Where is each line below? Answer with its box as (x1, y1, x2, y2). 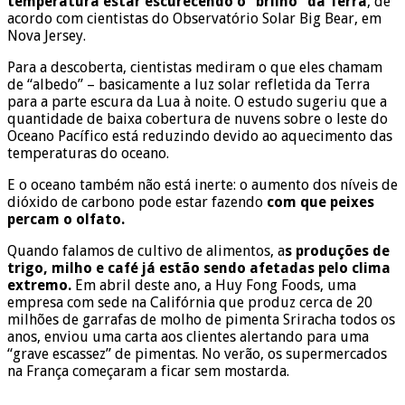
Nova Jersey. (7, 26, 86, 44)
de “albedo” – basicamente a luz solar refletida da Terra (7, 75, 370, 93)
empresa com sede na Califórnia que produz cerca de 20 (7, 293, 372, 311)
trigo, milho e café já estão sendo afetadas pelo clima (7, 259, 391, 277)
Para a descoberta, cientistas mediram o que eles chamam (7, 58, 382, 76)
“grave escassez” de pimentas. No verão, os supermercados (7, 344, 387, 363)
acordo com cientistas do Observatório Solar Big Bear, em (7, 9, 381, 27)
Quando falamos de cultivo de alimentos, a (7, 241, 285, 259)
